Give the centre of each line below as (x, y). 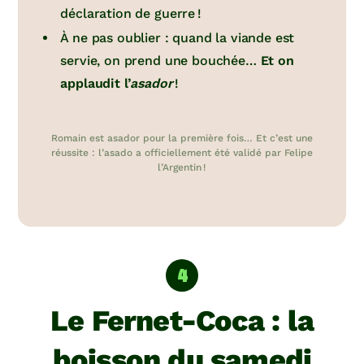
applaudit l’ (95, 84)
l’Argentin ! (182, 168)
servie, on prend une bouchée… (160, 61)
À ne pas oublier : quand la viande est (178, 38)
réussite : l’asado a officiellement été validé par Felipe (182, 153)
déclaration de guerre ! (131, 14)
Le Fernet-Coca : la (182, 321)
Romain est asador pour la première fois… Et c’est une (182, 139)
